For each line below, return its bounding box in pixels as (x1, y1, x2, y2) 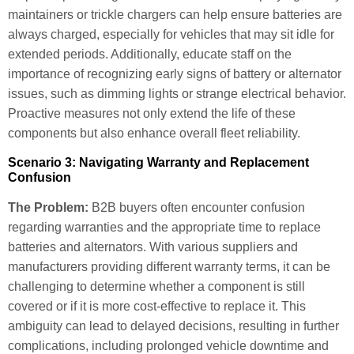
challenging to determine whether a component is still (8, 279, 305, 293)
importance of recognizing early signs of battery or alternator (8, 67, 341, 81)
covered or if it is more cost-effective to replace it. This (8, 299, 306, 313)
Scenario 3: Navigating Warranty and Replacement (8, 155, 309, 169)
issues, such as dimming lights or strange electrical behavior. (8, 87, 346, 101)
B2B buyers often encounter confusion (88, 200, 305, 214)
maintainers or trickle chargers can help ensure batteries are (8, 8, 342, 22)
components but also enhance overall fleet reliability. (8, 126, 300, 141)
